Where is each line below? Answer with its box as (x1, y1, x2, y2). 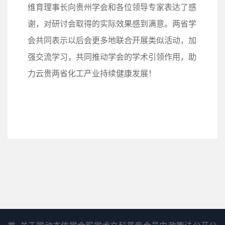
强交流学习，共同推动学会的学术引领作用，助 (28, 52, 196, 61)
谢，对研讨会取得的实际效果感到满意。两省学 (28, 19, 196, 28)
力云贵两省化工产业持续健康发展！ (28, 69, 156, 78)
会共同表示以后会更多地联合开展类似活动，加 (28, 36, 196, 45)
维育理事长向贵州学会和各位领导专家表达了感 (28, 3, 196, 12)
